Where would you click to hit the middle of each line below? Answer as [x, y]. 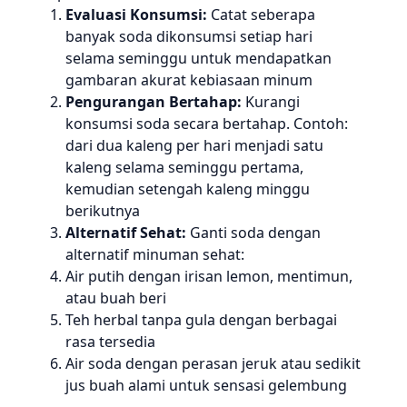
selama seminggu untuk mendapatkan [199, 58]
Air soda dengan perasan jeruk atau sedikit [213, 363]
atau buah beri [116, 298]
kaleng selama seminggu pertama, [184, 167]
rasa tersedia [110, 342]
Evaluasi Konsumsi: [136, 15]
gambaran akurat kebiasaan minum [189, 80]
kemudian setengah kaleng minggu [188, 189]
